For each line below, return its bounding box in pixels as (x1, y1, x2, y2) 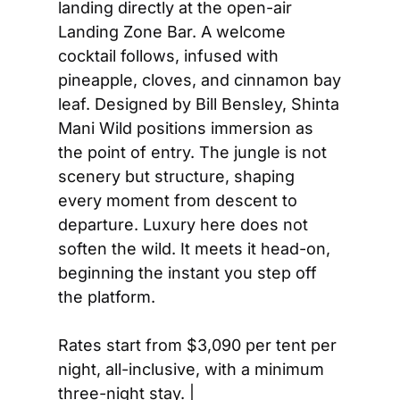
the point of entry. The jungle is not (58, 142, 327, 162)
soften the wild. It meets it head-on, (58, 238, 330, 258)
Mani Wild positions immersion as (58, 118, 313, 137)
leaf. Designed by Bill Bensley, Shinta (58, 94, 339, 113)
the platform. (58, 287, 155, 306)
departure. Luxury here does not (58, 214, 308, 234)
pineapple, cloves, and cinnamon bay (58, 70, 341, 89)
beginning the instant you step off (58, 262, 317, 282)
